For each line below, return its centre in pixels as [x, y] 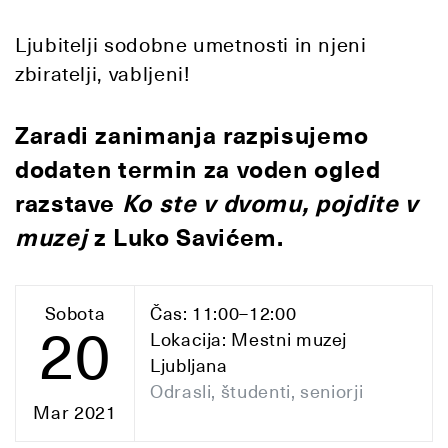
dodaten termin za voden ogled [198, 170]
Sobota [75, 313]
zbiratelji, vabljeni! [103, 74]
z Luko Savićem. [188, 238]
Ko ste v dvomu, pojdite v [269, 204]
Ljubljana [189, 365]
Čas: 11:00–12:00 [223, 313]
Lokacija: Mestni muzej [249, 339]
